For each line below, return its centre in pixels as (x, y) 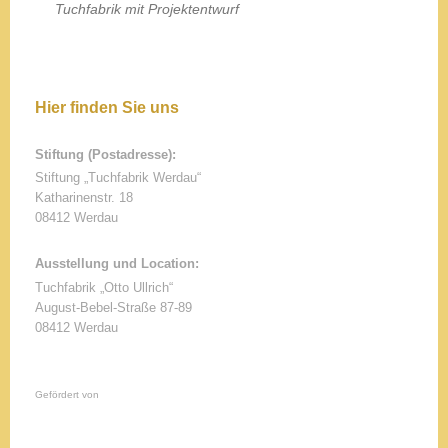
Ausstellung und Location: (117, 264)
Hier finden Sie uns (107, 108)
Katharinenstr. (75, 197)
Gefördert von (67, 394)
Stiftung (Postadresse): (105, 154)
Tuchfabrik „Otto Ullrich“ (104, 287)
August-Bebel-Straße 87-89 (113, 307)
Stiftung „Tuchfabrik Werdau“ (118, 177)
